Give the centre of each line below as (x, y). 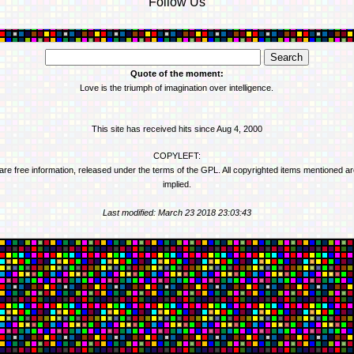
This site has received (135, 128)
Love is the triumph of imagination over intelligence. (177, 87)
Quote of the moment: (177, 73)
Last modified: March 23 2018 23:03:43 (177, 212)
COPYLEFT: (177, 155)
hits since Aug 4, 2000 (220, 128)
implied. (177, 184)
